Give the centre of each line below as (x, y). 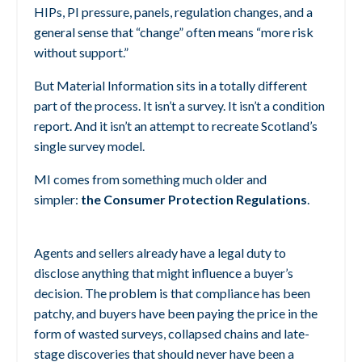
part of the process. (88, 106)
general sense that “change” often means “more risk (174, 32)
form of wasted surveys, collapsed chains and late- (172, 334)
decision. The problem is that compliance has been (172, 293)
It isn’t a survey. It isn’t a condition (234, 106)
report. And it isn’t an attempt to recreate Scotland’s (176, 126)
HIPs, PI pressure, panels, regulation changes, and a (173, 12)
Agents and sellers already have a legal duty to (160, 253)
